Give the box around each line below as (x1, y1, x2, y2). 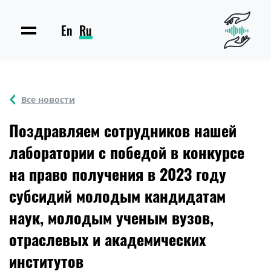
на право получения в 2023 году (9, 162, 226, 186)
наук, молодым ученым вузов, (9, 206, 214, 229)
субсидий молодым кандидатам (9, 184, 226, 207)
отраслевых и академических (9, 227, 206, 251)
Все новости (21, 94, 75, 105)
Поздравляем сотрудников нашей (9, 119, 237, 142)
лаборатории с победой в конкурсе (9, 140, 244, 164)
